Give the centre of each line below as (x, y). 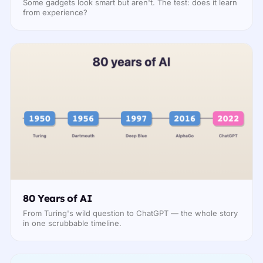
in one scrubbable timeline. (73, 223)
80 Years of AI (58, 198)
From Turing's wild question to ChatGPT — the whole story (131, 213)
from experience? (55, 12)
